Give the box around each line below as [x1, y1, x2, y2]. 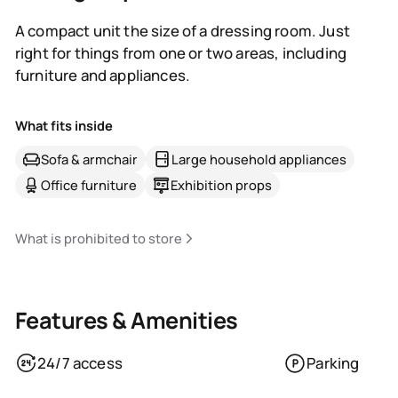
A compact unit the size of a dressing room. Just [14, 20, 350, 41]
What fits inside [14, 115, 113, 134]
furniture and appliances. [14, 65, 191, 85]
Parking [306, 353, 360, 374]
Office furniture [41, 175, 138, 194]
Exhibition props [171, 175, 273, 194]
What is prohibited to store [14, 228, 182, 247]
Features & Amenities [14, 305, 238, 337]
